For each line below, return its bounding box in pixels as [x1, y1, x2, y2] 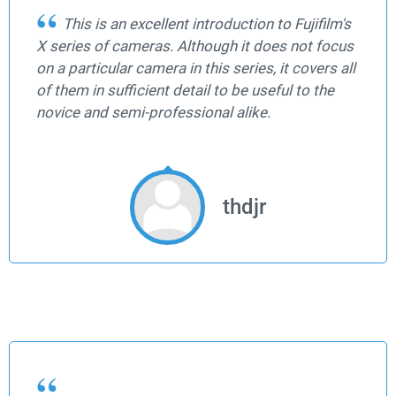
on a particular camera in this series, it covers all [36, 59, 355, 78]
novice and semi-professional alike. [36, 103, 270, 122]
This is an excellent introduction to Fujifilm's [63, 15, 351, 34]
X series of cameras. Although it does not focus [36, 37, 354, 56]
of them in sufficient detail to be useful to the [36, 81, 334, 100]
